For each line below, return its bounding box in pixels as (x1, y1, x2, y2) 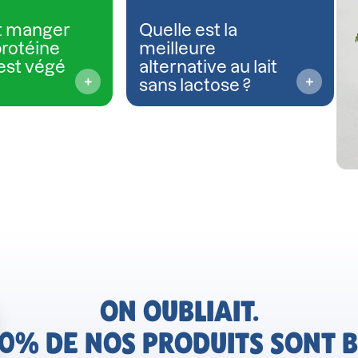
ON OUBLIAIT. (99, 292, 259, 330)
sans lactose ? (139, 75, 252, 94)
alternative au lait (139, 57, 278, 76)
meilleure (139, 38, 217, 58)
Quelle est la (139, 20, 238, 39)
